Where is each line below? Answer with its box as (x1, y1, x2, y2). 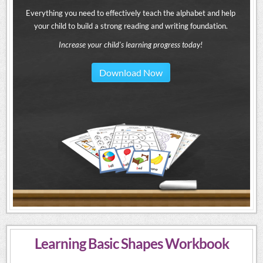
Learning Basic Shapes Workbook (34, 235, 229, 252)
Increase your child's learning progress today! (59, 40, 203, 50)
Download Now (99, 67, 163, 79)
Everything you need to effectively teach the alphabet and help (26, 8, 235, 18)
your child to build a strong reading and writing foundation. (33, 21, 228, 31)
